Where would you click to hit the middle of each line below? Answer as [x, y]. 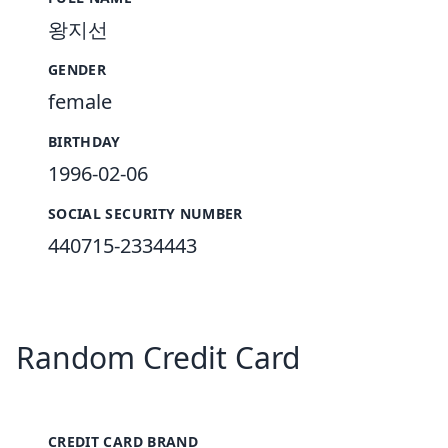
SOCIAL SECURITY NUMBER [145, 213]
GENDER [77, 69]
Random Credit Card [158, 357]
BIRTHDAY [84, 141]
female [80, 101]
